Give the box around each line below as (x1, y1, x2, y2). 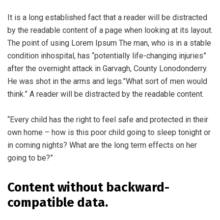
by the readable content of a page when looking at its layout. (7, 26, 213, 35)
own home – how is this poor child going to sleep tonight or (7, 128, 211, 137)
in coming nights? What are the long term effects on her (7, 140, 197, 150)
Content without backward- (7, 180, 169, 195)
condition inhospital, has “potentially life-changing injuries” (7, 51, 206, 61)
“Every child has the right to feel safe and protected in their (7, 115, 208, 125)
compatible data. (7, 195, 108, 211)
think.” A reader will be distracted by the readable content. (7, 89, 204, 99)
